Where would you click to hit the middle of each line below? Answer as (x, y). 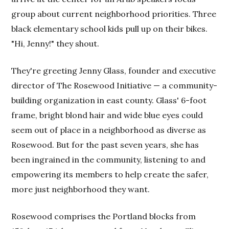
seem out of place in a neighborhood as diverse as (109, 130)
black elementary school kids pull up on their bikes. (110, 28)
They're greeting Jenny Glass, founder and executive (114, 70)
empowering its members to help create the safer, (110, 174)
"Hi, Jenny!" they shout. (55, 43)
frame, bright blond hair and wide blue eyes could (107, 115)
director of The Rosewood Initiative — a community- (114, 85)
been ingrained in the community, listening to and (109, 159)
